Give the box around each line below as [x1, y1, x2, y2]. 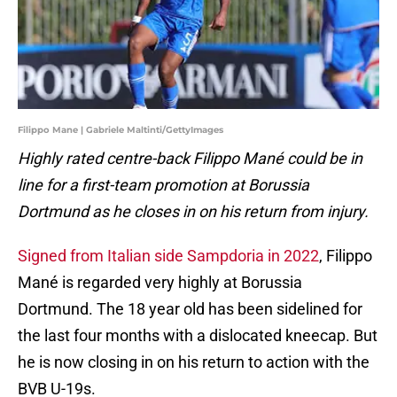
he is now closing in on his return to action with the [18, 353, 370, 372]
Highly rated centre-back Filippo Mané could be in [18, 149, 362, 168]
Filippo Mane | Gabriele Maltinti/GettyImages [18, 124, 223, 136]
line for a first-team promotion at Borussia [18, 175, 309, 195]
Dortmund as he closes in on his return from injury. [18, 202, 369, 222]
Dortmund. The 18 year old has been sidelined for [18, 300, 362, 319]
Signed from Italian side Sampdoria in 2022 [18, 246, 319, 266]
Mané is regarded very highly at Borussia [18, 273, 302, 292]
